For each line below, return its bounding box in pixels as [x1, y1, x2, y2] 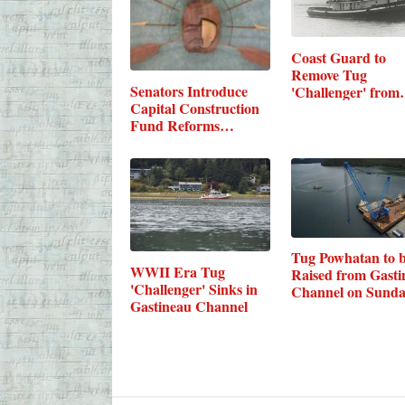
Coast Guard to [290, 46, 386, 68]
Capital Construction [129, 97, 259, 118]
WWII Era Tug [129, 260, 225, 282]
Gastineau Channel [129, 295, 248, 316]
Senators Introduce [129, 80, 248, 101]
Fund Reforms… [129, 114, 234, 136]
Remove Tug [290, 63, 367, 85]
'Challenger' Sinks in [129, 278, 258, 299]
